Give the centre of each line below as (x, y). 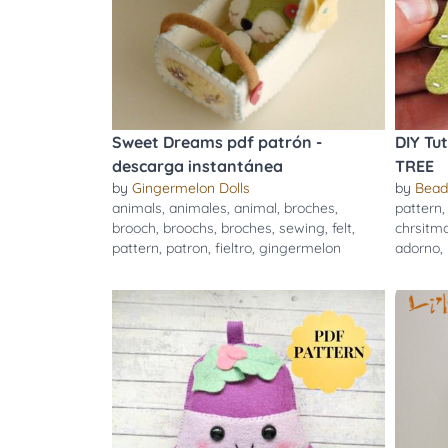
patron (187, 248)
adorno (417, 248)
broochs (188, 228)
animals (137, 208)
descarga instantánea (197, 166)
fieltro (233, 248)
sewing (302, 228)
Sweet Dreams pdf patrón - (217, 142)
